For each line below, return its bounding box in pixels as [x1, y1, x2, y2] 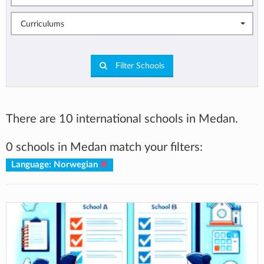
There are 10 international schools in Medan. [6, 113, 238, 125]
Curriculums [21, 20, 64, 29]
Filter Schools [113, 61, 164, 70]
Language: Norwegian [11, 160, 100, 169]
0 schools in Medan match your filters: [6, 141, 203, 153]
